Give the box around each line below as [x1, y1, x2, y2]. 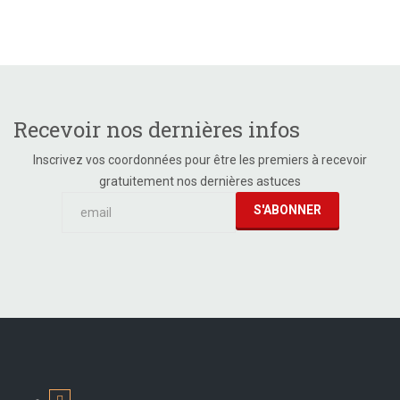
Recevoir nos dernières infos [13, 114, 300, 144]
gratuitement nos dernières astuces [99, 173, 301, 188]
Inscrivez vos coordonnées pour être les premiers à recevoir [33, 152, 367, 167]
